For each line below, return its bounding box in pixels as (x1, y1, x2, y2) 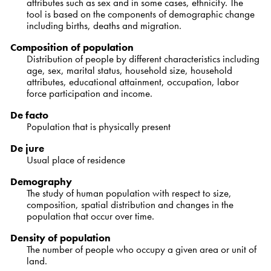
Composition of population (10, 40, 134, 54)
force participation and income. (26, 86, 152, 100)
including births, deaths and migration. (26, 18, 181, 32)
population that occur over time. (26, 209, 154, 223)
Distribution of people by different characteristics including (26, 51, 260, 65)
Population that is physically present (26, 119, 171, 133)
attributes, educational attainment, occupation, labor (26, 74, 239, 88)
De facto (10, 108, 48, 122)
